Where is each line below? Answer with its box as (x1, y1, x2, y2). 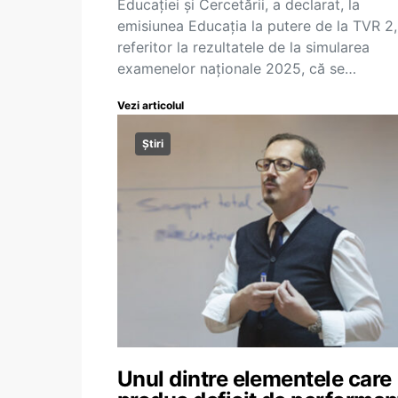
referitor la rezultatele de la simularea (117, 38, 370, 56)
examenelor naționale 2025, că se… (117, 60, 356, 77)
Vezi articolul (117, 99, 184, 112)
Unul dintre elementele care (117, 366, 392, 392)
